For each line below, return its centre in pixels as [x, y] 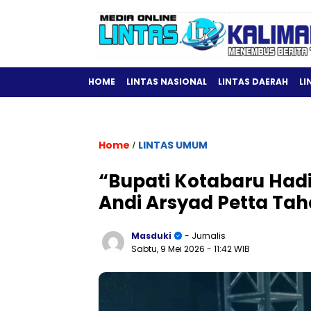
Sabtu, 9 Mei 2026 [169, 249]
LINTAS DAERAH [253, 82]
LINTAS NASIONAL [167, 82]
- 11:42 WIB [228, 249]
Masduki [151, 236]
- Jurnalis [204, 236]
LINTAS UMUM [173, 145]
